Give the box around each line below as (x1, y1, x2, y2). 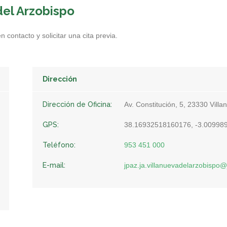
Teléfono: (43, 141, 76, 149)
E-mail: (43, 161, 66, 169)
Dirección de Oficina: (43, 100, 112, 108)
